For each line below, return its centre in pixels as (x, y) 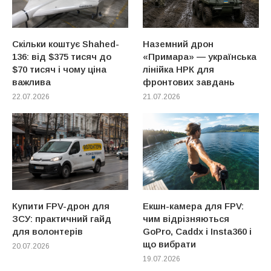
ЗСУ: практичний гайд (62, 219)
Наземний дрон (178, 44)
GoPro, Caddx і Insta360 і (198, 232)
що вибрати (170, 244)
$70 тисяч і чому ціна (59, 69)
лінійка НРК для (179, 69)
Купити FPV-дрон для (61, 206)
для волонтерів (47, 232)
